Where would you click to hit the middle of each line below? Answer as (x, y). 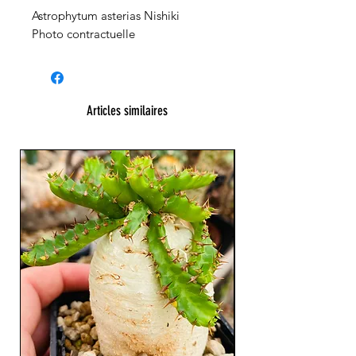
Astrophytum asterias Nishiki (106, 16)
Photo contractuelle (83, 34)
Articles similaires (127, 111)
